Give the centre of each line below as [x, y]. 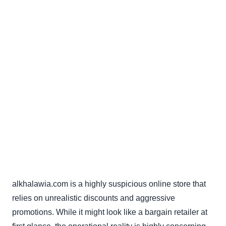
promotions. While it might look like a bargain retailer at [110, 212]
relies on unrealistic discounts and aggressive [94, 198]
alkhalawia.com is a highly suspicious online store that [109, 184]
